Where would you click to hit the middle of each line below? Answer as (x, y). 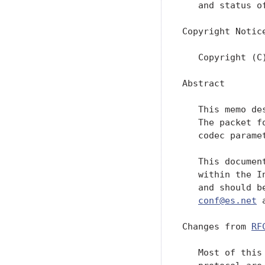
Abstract (203, 83)
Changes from (217, 226)
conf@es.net (227, 200)
